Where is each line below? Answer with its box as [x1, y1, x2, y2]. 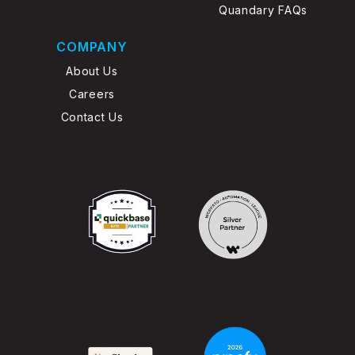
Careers [69, 86, 115, 101]
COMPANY [56, 38, 128, 55]
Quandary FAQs [218, 2, 308, 17]
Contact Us [60, 109, 124, 124]
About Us [66, 63, 118, 78]
